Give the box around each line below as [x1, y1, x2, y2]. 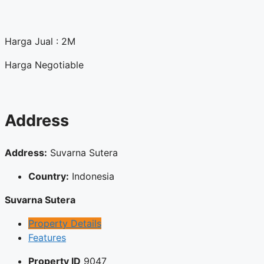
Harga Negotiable [5, 59, 84, 71]
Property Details [28, 217, 101, 230]
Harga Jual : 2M [5, 35, 75, 48]
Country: [28, 170, 69, 183]
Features [28, 232, 66, 244]
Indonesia [72, 170, 114, 183]
